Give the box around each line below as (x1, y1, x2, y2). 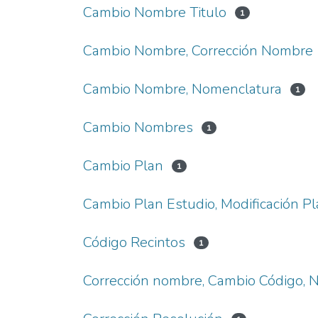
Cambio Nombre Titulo (83, 3, 226, 22)
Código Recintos (83, 233, 185, 252)
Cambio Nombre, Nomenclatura (83, 79, 282, 99)
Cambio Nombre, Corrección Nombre (83, 41, 313, 60)
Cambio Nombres (83, 118, 193, 137)
